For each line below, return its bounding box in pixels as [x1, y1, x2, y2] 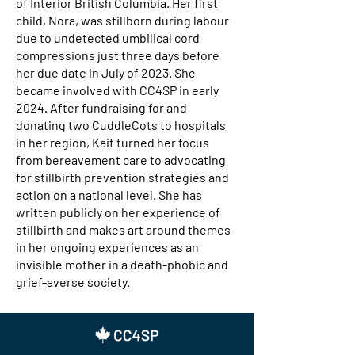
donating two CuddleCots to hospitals [16, 117, 226, 132]
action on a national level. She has [16, 187, 202, 202]
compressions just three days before [16, 48, 219, 63]
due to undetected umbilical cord [16, 30, 200, 45]
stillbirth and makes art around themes [16, 222, 231, 237]
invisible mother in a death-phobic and [16, 257, 228, 272]
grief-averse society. [16, 274, 130, 289]
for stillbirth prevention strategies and [16, 170, 229, 185]
